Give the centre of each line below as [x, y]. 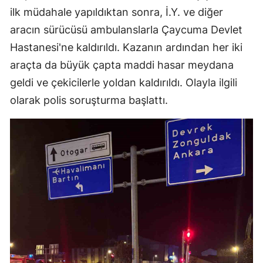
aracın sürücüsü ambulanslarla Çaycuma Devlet [126, 30]
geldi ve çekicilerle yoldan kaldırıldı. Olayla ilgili [124, 83]
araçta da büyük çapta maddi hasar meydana [122, 65]
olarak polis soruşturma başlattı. [89, 100]
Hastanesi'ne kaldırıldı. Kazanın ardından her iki [126, 48]
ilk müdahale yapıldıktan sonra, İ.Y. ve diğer [117, 12]
